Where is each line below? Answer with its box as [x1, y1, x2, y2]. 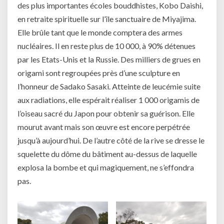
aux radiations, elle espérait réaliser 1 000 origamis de [17, 95, 199, 105]
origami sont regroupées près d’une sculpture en [17, 68, 180, 78]
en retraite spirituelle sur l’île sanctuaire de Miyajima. [17, 14, 196, 24]
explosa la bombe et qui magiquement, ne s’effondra [17, 162, 194, 172]
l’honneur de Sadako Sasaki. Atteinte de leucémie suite [17, 81, 200, 91]
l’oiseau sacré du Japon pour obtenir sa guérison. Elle [17, 108, 194, 118]
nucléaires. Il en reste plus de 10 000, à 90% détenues [17, 41, 195, 51]
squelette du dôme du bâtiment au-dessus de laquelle [17, 149, 197, 159]
